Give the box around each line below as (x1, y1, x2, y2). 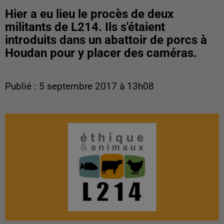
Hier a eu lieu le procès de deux (5, 7, 173, 21)
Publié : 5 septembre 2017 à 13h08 (5, 81, 154, 92)
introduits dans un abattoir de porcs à (5, 33, 207, 47)
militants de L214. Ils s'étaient (5, 20, 165, 34)
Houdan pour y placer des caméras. (5, 46, 197, 60)
